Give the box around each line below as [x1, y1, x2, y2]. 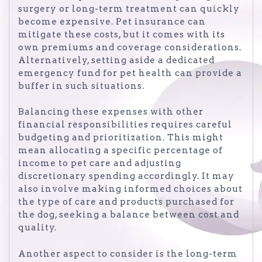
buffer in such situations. [18, 80, 144, 91]
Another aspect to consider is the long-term [18, 248, 237, 259]
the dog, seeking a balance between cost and [18, 209, 239, 220]
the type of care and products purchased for [18, 196, 235, 208]
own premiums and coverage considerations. [18, 42, 242, 53]
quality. [18, 222, 57, 233]
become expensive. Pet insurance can [18, 16, 206, 27]
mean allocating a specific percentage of [18, 145, 223, 156]
